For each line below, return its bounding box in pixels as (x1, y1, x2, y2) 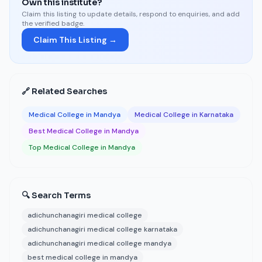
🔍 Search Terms (22, 190, 91, 201)
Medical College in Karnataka (135, 110, 233, 119)
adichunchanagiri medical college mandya (27, 239, 171, 248)
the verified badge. (22, 19, 84, 28)
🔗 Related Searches (22, 86, 107, 96)
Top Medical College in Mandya (29, 143, 135, 152)
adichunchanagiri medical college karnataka (27, 225, 177, 234)
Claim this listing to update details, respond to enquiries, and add (22, 9, 240, 19)
